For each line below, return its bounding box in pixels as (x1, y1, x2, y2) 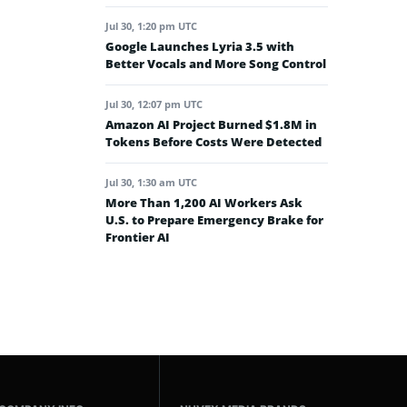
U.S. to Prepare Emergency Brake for (105, 212, 323, 229)
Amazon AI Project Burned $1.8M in (105, 116, 317, 134)
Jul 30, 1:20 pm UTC (105, 19, 197, 34)
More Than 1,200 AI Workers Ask (105, 194, 303, 212)
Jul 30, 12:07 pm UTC (105, 97, 203, 112)
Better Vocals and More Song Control (105, 55, 326, 73)
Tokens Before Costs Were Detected (105, 134, 322, 151)
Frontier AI (105, 229, 170, 246)
